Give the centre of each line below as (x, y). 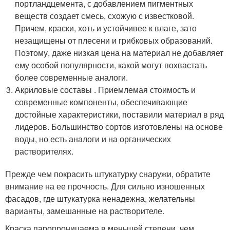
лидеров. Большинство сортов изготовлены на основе (119, 127)
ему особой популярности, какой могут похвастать (111, 65)
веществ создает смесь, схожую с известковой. (105, 16)
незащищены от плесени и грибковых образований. (114, 41)
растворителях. (44, 151)
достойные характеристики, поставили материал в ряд (120, 114)
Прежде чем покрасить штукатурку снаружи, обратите (108, 174)
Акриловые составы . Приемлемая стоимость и (106, 90)
